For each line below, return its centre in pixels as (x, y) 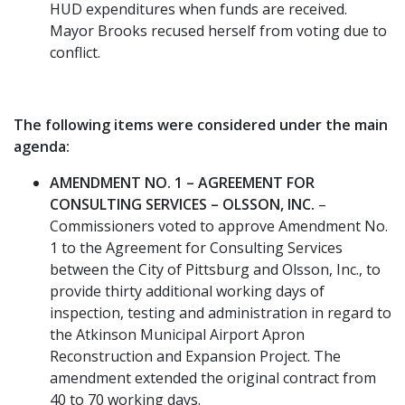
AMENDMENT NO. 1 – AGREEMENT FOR (182, 182)
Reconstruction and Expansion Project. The (195, 356)
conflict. (75, 52)
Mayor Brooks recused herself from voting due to (218, 30)
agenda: (42, 146)
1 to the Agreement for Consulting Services (196, 247)
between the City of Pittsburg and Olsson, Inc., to (215, 269)
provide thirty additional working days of (187, 291)
